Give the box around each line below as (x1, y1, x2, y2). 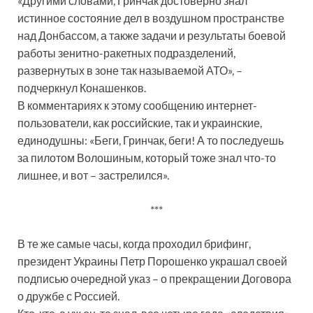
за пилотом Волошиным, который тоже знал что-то (17, 150, 276, 164)
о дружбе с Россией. (17, 289, 122, 303)
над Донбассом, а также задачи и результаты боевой (17, 28, 286, 42)
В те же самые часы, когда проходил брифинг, (17, 236, 251, 250)
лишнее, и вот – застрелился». (17, 168, 169, 182)
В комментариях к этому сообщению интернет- (17, 98, 257, 112)
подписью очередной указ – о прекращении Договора (17, 271, 291, 285)
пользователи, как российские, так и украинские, (17, 115, 262, 129)
